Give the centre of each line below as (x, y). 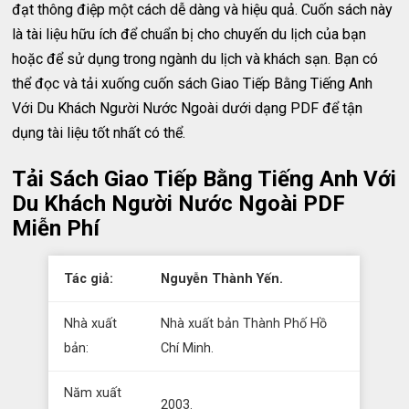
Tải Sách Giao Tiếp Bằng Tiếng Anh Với (204, 179)
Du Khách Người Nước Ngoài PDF (179, 204)
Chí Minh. (188, 348)
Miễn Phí (56, 228)
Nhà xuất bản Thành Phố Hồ (244, 324)
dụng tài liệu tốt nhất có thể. (99, 133)
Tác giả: (89, 279)
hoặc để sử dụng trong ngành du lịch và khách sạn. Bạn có (195, 59)
